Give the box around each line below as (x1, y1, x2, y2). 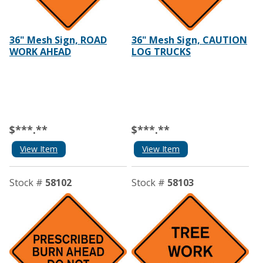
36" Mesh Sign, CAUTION (131, 33, 247, 47)
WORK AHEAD (9, 45, 71, 59)
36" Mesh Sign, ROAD (9, 33, 107, 47)
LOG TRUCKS (131, 45, 191, 59)
